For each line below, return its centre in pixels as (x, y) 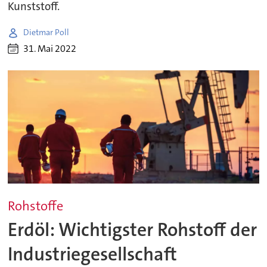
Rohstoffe (36, 206)
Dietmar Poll (46, 32)
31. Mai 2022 (50, 49)
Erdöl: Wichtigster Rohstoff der (133, 230)
